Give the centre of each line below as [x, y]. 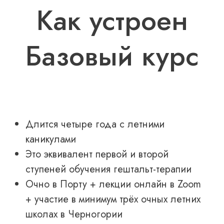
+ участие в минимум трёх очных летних [113, 199]
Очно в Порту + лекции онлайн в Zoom [113, 184]
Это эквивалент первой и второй [97, 154]
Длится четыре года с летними [95, 124]
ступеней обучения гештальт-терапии [108, 169]
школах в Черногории [74, 214]
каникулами [52, 139]
